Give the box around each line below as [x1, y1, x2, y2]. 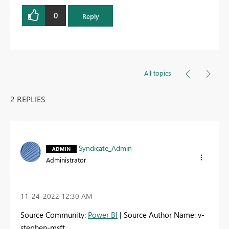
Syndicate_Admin [79, 143, 132, 153]
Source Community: [20, 210, 88, 220]
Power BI [88, 210, 118, 220]
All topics [144, 68, 171, 78]
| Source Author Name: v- [118, 210, 204, 220]
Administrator [46, 155, 86, 165]
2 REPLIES [10, 94, 45, 105]
